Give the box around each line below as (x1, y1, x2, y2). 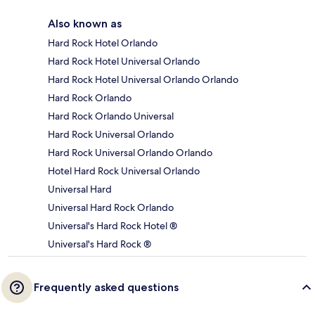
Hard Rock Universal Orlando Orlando (48, 146, 212, 159)
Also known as (48, 16, 122, 30)
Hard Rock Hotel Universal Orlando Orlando (48, 72, 238, 86)
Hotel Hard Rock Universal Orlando (48, 164, 200, 177)
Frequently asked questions (34, 280, 179, 294)
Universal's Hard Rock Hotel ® (48, 219, 177, 232)
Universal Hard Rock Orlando (48, 200, 174, 214)
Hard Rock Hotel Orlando (48, 36, 157, 49)
